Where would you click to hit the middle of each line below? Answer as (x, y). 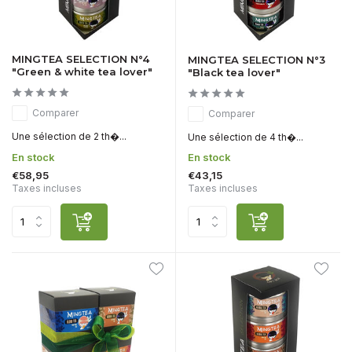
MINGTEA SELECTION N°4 (81, 59)
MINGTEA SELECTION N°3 (257, 59)
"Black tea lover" (234, 72)
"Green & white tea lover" (82, 72)
